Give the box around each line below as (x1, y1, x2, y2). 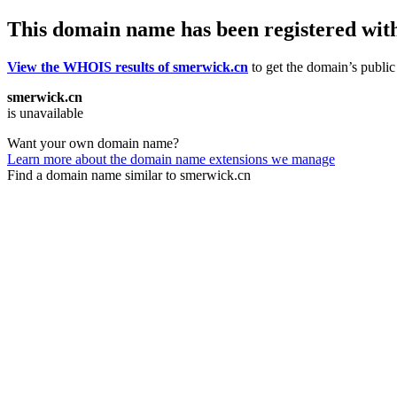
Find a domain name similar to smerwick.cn (7, 167, 251, 183)
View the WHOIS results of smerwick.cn (7, 58, 248, 74)
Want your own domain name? (7, 135, 179, 151)
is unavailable (7, 105, 83, 121)
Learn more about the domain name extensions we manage (7, 151, 335, 167)
